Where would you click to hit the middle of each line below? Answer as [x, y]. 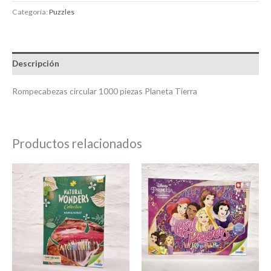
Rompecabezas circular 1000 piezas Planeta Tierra [105, 91]
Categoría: [31, 11]
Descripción [36, 64]
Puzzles [62, 11]
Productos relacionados [77, 143]
